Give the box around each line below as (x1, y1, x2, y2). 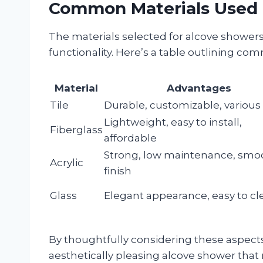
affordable (104, 131, 157, 144)
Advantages (166, 82, 231, 94)
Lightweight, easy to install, (104, 116, 242, 128)
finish (104, 164, 131, 177)
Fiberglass (50, 123, 103, 136)
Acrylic (50, 156, 83, 168)
